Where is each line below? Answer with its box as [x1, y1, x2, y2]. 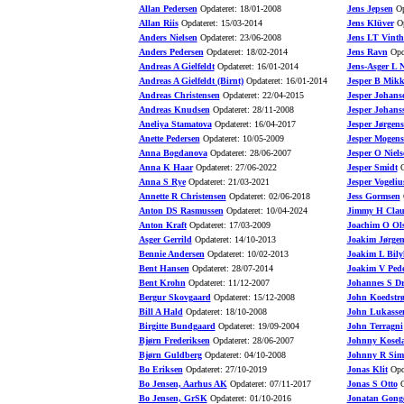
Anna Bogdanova [138, 148, 207, 158]
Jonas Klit [346, 364, 388, 374]
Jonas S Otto [346, 379, 398, 389]
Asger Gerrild [138, 234, 192, 244]
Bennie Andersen [138, 249, 205, 259]
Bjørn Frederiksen [138, 335, 210, 345]
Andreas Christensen [138, 90, 220, 100]
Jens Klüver [346, 18, 394, 28]
